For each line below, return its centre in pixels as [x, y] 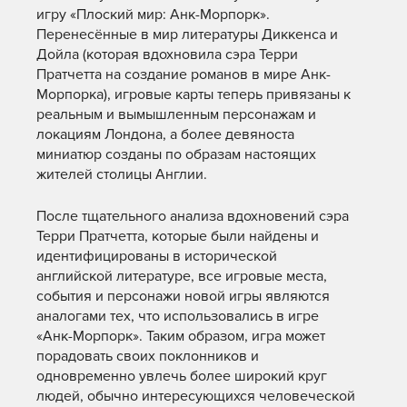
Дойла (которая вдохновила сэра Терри [167, 55]
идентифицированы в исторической [157, 256]
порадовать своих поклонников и [148, 356]
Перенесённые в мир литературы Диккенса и [187, 35]
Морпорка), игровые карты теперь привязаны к [194, 94]
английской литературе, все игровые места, [182, 276]
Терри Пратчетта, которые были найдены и [178, 236]
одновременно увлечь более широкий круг [182, 376]
